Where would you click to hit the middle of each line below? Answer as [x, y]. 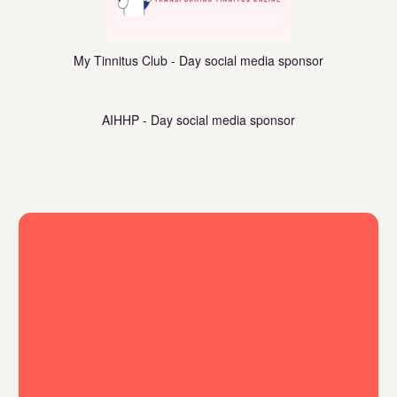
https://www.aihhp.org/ [267, 106]
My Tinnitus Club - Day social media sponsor [198, 61]
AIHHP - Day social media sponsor [198, 119]
